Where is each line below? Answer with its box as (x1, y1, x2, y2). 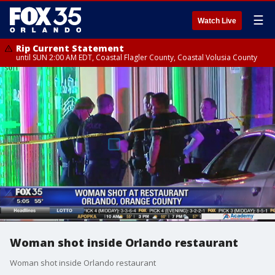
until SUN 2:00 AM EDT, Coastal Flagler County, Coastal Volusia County (16, 52, 257, 63)
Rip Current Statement (16, 42, 124, 54)
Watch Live (198, 17, 236, 25)
